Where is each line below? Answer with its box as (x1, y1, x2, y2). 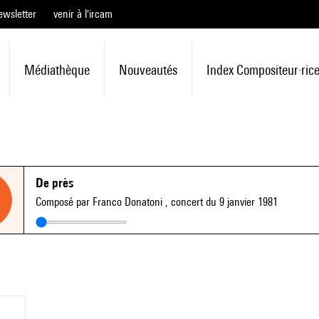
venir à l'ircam (53, 7, 113, 21)
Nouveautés (118, 62, 177, 78)
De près (36, 175, 73, 190)
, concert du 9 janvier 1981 (165, 195, 278, 209)
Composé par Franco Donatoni (36, 195, 165, 209)
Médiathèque (23, 62, 90, 78)
